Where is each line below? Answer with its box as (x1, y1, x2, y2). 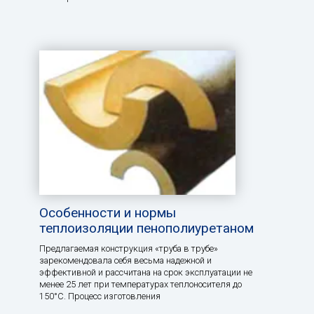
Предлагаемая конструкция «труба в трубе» (39, 243, 218, 254)
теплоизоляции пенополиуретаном (39, 220, 254, 237)
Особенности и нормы (39, 205, 176, 221)
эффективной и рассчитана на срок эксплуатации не (39, 267, 252, 278)
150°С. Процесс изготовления (39, 291, 161, 302)
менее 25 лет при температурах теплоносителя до (39, 279, 242, 290)
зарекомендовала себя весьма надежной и (39, 255, 212, 266)
